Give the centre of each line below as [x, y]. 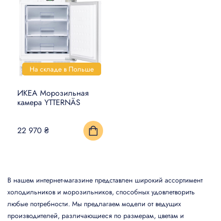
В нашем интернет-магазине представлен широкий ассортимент [105, 180]
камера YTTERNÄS [49, 103]
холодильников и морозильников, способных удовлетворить [101, 192]
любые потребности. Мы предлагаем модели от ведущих [94, 203]
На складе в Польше [62, 69]
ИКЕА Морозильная [53, 93]
